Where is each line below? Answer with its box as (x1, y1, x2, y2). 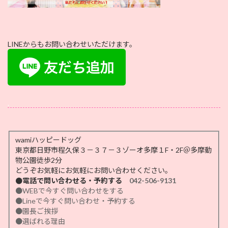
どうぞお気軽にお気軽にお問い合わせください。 (15, 166, 172, 175)
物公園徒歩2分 (15, 156, 64, 165)
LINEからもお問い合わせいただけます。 (8, 40, 136, 49)
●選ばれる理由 (15, 217, 65, 226)
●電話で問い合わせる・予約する (15, 176, 129, 185)
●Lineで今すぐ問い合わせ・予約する (15, 196, 135, 206)
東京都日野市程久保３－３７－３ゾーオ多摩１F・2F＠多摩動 (15, 146, 212, 155)
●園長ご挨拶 (15, 207, 58, 216)
